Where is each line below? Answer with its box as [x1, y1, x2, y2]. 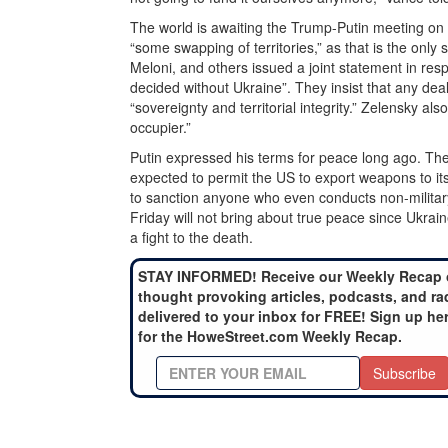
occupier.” [130, 116, 191, 137]
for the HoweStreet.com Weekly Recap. [138, 325, 402, 346]
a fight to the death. [130, 226, 253, 247]
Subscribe [373, 362, 436, 383]
